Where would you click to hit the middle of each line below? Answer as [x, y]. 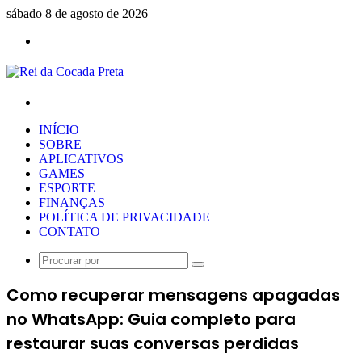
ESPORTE [67, 188]
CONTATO [69, 232]
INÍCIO [59, 130]
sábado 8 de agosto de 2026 [77, 13]
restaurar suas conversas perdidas [153, 343]
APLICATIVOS [81, 159]
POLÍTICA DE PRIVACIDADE [124, 217]
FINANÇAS [72, 202]
